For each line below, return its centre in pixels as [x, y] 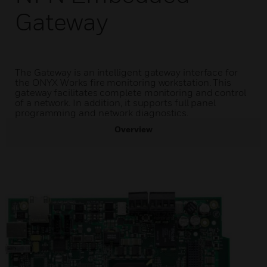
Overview [133, 129]
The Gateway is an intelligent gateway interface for [126, 72]
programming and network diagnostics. [102, 113]
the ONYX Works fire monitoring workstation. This [123, 82]
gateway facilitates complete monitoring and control [131, 92]
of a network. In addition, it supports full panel [116, 103]
